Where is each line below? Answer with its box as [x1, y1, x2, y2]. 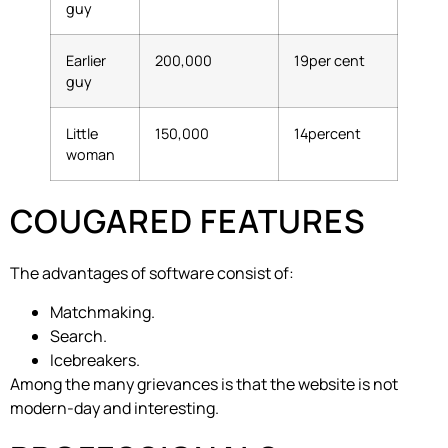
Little [66, 124, 98, 144]
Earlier [66, 51, 106, 71]
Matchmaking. [50, 300, 155, 323]
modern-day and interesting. [10, 396, 219, 419]
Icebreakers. [50, 348, 140, 371]
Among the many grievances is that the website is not [10, 372, 398, 395]
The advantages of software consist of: [10, 262, 294, 285]
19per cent [294, 51, 365, 71]
